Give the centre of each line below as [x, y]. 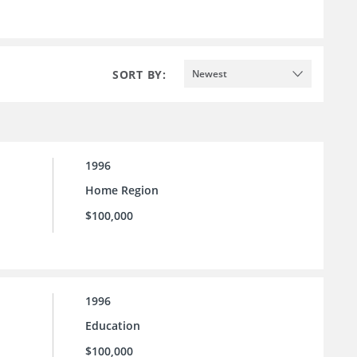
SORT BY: [139, 74]
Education [113, 326]
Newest [210, 73]
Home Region [122, 190]
